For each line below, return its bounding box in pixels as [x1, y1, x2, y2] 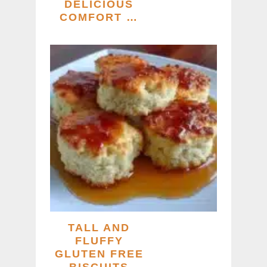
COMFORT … [60, 11, 138, 23]
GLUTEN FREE [54, 247, 144, 260]
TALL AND [68, 221, 130, 234]
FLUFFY [74, 234, 123, 247]
